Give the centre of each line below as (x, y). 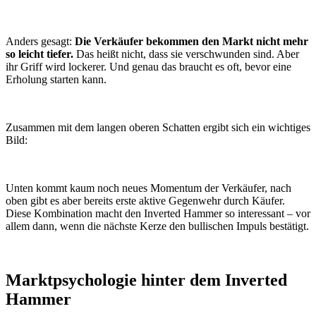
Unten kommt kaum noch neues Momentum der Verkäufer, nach (148, 188)
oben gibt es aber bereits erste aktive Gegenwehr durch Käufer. (145, 201)
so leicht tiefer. (41, 54)
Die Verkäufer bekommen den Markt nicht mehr (192, 42)
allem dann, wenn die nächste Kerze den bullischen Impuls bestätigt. (157, 226)
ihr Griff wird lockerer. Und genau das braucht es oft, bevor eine (148, 67)
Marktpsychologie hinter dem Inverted (146, 280)
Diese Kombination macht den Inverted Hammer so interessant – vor (158, 214)
